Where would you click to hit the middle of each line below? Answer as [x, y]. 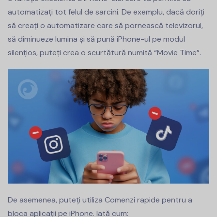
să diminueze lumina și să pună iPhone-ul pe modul [96, 39]
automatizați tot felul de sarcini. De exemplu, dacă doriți [106, 12]
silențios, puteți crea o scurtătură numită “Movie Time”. [104, 53]
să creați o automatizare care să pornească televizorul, [105, 26]
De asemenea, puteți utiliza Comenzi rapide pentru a [100, 200]
